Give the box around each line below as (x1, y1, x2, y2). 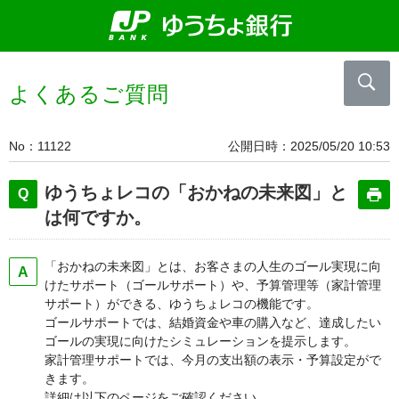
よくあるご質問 (9, 82, 169, 106)
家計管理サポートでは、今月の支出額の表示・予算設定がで (45, 353, 381, 367)
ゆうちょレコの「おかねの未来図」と (45, 183, 347, 202)
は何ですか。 (45, 208, 151, 227)
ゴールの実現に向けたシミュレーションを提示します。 (45, 334, 356, 348)
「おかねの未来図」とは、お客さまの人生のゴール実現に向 (45, 259, 381, 273)
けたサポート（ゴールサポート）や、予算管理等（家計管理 (45, 278, 381, 292)
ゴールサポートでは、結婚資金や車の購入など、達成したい (45, 315, 381, 330)
